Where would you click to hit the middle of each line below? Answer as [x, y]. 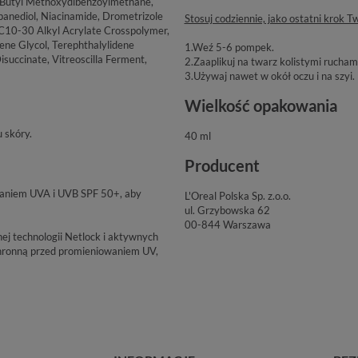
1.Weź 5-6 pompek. [229, 47]
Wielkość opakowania [261, 105]
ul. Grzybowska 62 [227, 210]
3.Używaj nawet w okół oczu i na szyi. [269, 76]
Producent [222, 165]
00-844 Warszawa [227, 224]
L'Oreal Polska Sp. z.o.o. [237, 195]
